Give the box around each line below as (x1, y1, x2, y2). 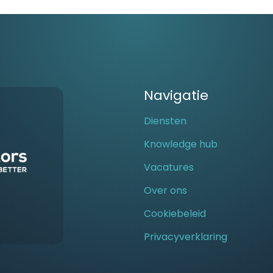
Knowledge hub (144, 137, 218, 151)
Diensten (144, 114, 186, 128)
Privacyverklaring (144, 230, 227, 244)
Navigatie (144, 86, 208, 105)
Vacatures (144, 160, 194, 174)
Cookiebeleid (144, 207, 206, 221)
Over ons (144, 183, 187, 197)
